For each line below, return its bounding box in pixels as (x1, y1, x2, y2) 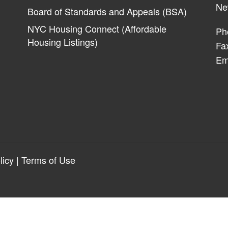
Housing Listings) (27, 35, 98, 48)
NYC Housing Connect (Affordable (27, 21, 166, 35)
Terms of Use (21, 153, 75, 166)
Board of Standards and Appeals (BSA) (27, 4, 187, 18)
